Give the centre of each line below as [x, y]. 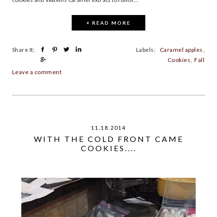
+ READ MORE [108, 23]
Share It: [24, 50]
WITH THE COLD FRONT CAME [108, 139]
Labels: [147, 50]
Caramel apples [181, 50]
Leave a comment [37, 72]
